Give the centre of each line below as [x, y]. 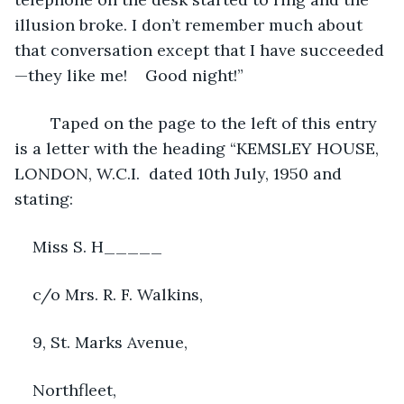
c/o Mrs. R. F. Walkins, [118, 294]
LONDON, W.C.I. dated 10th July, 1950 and [180, 173]
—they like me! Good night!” [129, 75]
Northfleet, [74, 390]
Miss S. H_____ [97, 246]
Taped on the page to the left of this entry [207, 123]
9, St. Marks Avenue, [110, 342]
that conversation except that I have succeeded [199, 50]
